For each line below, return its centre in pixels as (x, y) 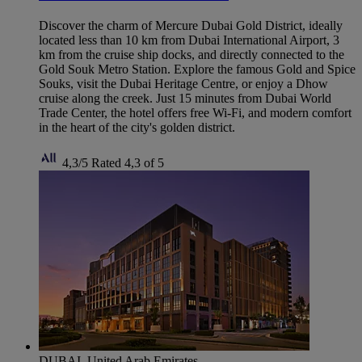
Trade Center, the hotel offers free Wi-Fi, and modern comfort (195, 112)
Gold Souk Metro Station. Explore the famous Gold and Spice (197, 69)
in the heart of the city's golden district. (137, 127)
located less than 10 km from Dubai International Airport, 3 (189, 40)
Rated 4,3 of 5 (128, 162)
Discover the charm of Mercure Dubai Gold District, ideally (191, 25)
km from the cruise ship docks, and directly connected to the (192, 54)
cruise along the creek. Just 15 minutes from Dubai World (185, 98)
